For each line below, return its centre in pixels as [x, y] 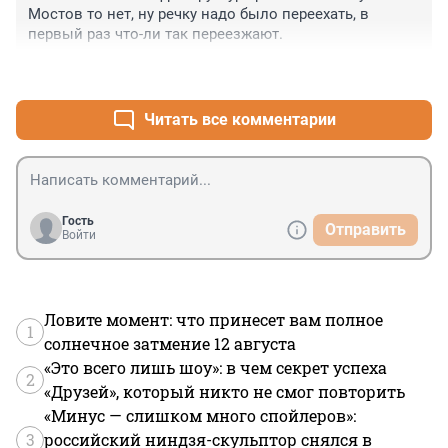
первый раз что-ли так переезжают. [155, 33]
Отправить [365, 229]
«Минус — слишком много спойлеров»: [200, 415]
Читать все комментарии [240, 119]
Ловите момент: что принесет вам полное [213, 319]
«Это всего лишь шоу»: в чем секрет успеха [215, 367]
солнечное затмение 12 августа [170, 343]
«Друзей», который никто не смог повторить [224, 391]
